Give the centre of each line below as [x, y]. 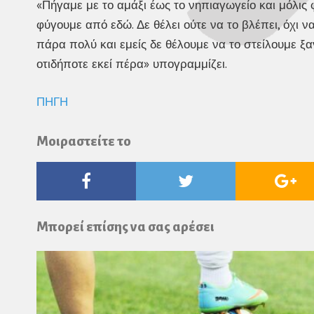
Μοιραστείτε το [84, 141]
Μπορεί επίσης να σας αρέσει [125, 227]
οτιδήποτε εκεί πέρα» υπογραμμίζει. [132, 64]
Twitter [219, 180]
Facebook [124, 180]
